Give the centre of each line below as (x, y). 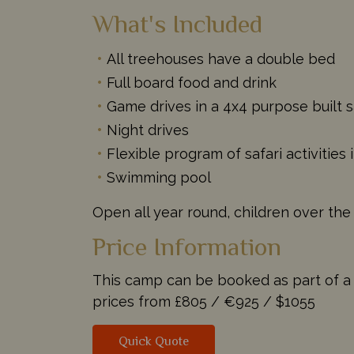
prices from (134, 301)
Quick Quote (154, 342)
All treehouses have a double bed (221, 58)
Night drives (148, 130)
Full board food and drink (192, 82)
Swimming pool (159, 177)
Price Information (187, 249)
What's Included (177, 26)
